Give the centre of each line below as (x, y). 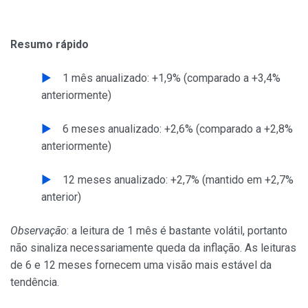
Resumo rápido (49, 44)
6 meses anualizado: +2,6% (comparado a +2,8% (178, 129)
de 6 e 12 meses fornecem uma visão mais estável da (141, 265)
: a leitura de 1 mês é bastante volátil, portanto (177, 231)
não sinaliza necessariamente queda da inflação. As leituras (153, 248)
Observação (38, 231)
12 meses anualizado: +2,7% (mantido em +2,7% (178, 180)
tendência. (35, 282)
